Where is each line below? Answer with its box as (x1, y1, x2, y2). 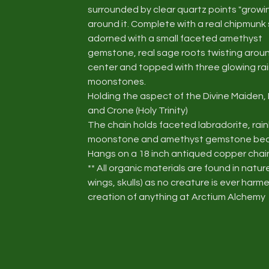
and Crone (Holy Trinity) (88, 106, 188, 115)
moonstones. (88, 77, 146, 86)
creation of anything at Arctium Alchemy (88, 192, 265, 202)
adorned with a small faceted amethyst (88, 34, 262, 43)
